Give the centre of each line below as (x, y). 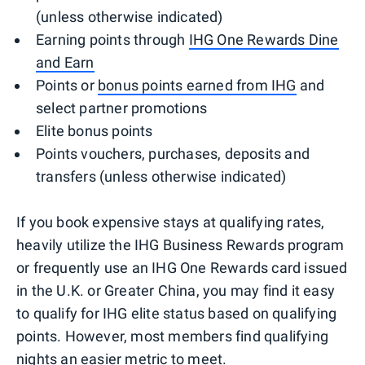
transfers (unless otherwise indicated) (161, 177)
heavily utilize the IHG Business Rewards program (180, 245)
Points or (67, 86)
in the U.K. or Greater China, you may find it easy (176, 291)
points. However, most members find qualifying (173, 336)
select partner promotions (121, 108)
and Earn (65, 63)
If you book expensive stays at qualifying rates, (171, 222)
